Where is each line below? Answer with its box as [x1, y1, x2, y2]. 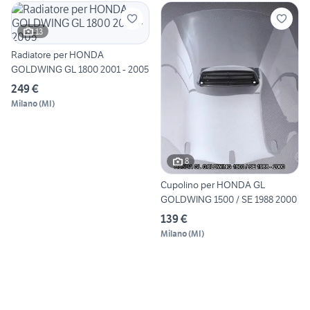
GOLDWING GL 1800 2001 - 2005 [11, 63, 149, 76]
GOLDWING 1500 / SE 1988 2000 [161, 192, 297, 206]
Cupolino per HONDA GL [161, 178, 265, 191]
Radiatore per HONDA [11, 48, 104, 62]
